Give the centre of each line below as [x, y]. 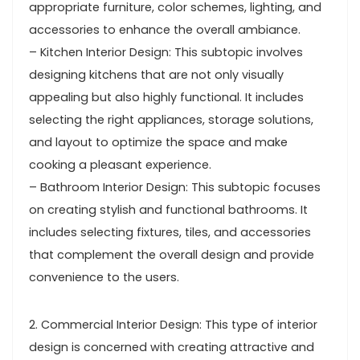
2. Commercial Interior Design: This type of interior [173, 325]
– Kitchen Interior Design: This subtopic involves [166, 52]
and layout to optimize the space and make [158, 142]
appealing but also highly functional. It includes [166, 97]
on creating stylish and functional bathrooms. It [168, 210]
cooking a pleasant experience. [120, 165]
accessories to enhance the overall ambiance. [165, 30]
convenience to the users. [104, 277]
